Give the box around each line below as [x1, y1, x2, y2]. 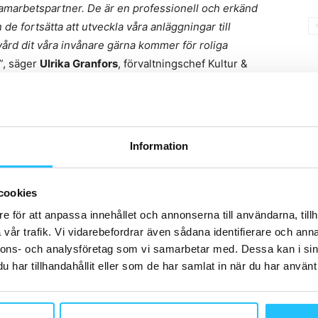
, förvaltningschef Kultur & [118, 57, 248, 70]
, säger [3, 57, 40, 70]
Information [129, 140, 189, 153]
